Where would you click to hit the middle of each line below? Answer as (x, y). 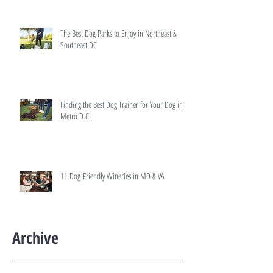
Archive (35, 238)
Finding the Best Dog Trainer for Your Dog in (122, 105)
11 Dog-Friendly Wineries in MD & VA (112, 176)
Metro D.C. (76, 116)
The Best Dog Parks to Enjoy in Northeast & (119, 34)
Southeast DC (79, 45)
